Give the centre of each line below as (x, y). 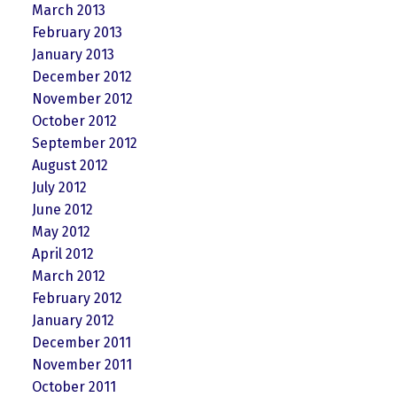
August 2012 (70, 165)
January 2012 (73, 320)
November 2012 (82, 98)
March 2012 (68, 276)
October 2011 (74, 386)
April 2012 (62, 253)
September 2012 (84, 143)
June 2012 (62, 209)
